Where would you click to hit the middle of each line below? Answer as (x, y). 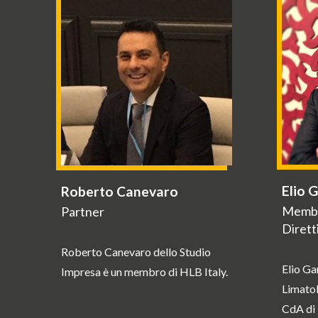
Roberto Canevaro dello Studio (136, 251)
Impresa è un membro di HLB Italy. (144, 271)
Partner (83, 211)
